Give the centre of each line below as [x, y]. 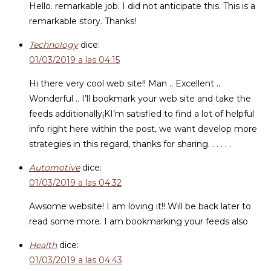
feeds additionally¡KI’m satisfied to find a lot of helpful [142, 114]
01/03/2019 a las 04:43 [76, 260]
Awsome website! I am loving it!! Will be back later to [140, 206]
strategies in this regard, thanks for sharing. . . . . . [130, 144]
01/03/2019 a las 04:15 [74, 60]
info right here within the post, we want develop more [143, 129]
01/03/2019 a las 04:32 [75, 183]
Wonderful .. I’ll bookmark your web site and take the [140, 99]
